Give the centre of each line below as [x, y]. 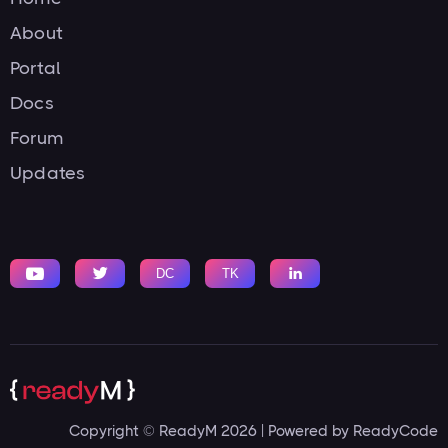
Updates [48, 173]
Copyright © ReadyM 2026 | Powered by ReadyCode [253, 431]
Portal [36, 68]
